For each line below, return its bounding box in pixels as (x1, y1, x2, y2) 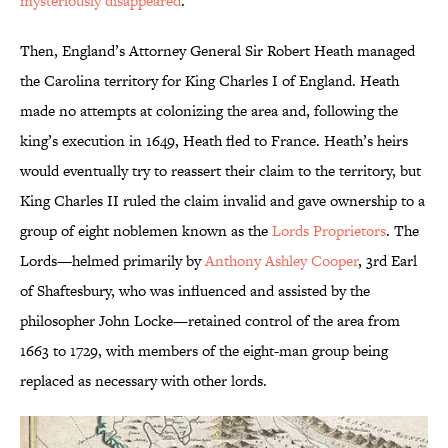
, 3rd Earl (358, 250, 417, 272)
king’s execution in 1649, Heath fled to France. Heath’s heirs (20, 130, 408, 152)
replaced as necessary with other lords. (20, 370, 267, 392)
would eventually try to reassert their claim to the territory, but (20, 160, 421, 182)
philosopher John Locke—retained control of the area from (20, 310, 400, 332)
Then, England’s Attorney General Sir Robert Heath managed (20, 40, 415, 62)
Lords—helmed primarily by (20, 250, 205, 272)
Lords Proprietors (272, 220, 386, 242)
